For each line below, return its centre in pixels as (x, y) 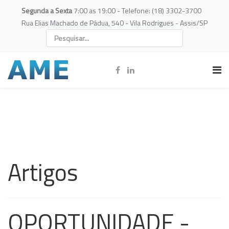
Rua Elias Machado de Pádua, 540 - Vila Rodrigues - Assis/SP (114, 23)
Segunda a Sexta (48, 10)
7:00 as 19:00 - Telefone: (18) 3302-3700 (138, 10)
